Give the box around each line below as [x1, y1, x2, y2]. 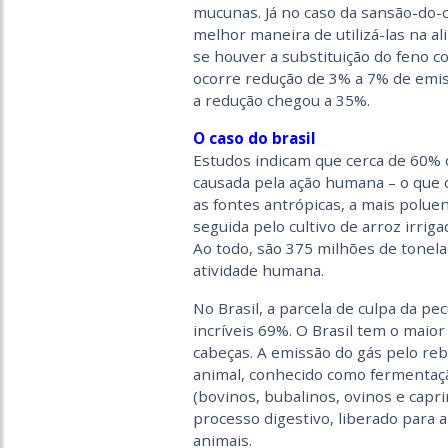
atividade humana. [192, 260, 324, 280]
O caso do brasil [192, 128, 316, 148]
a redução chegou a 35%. [192, 90, 370, 110]
